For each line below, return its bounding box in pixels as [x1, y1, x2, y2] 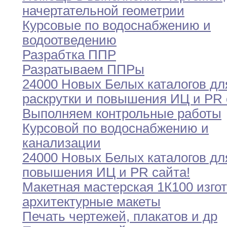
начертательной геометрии [22, 4, 184, 18]
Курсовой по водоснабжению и [22, 121, 209, 136]
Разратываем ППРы [22, 62, 144, 77]
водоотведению [22, 33, 117, 48]
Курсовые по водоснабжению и [22, 18, 211, 33]
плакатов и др [130, 209, 217, 224]
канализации [22, 136, 101, 150]
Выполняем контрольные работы [22, 106, 221, 121]
